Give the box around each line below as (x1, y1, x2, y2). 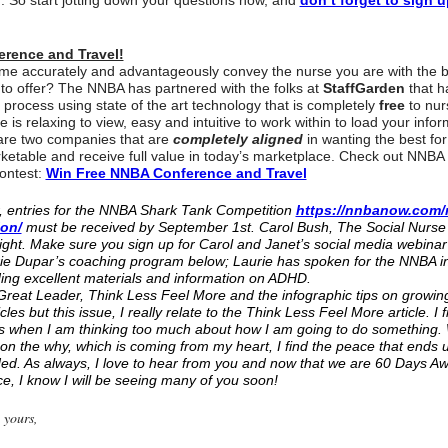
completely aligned (172, 131, 303, 148)
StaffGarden (322, 80, 405, 97)
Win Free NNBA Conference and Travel (45, 165, 307, 182)
